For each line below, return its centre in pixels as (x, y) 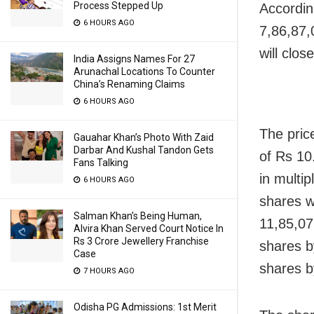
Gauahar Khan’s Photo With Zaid (144, 137)
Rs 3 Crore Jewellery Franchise (141, 241)
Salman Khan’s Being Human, (138, 216)
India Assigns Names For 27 (134, 59)
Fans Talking (101, 163)
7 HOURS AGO (108, 271)
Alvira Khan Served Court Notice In (149, 228)
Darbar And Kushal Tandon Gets (144, 150)
